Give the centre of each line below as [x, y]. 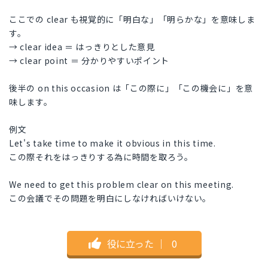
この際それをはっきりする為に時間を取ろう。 [101, 157]
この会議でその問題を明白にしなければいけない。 [110, 198]
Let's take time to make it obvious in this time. [112, 143]
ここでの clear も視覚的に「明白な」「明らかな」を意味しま [132, 19]
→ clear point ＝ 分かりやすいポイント [89, 61]
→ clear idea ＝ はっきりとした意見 [82, 47]
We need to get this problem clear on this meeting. [121, 185]
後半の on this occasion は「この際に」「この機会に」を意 [131, 88]
